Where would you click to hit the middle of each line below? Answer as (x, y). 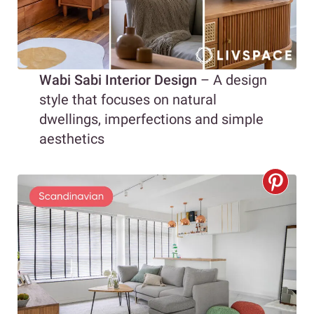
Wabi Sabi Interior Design (118, 80)
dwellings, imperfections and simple (151, 120)
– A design (232, 80)
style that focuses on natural (128, 100)
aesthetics (72, 139)
